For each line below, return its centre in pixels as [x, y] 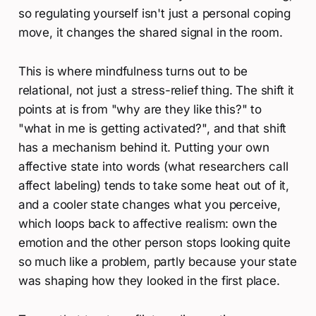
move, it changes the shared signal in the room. [150, 33]
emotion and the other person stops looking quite [154, 243]
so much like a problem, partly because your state [157, 262]
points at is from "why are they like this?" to [140, 110]
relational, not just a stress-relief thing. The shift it [156, 91]
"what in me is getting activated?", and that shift [152, 129]
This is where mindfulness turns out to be [133, 72]
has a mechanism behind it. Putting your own [144, 148]
